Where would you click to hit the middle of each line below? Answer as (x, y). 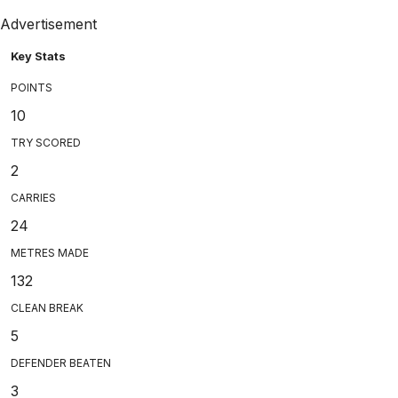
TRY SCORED (46, 142)
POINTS (32, 87)
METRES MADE (50, 252)
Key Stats (38, 56)
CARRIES (33, 197)
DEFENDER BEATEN (61, 362)
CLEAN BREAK (47, 307)
